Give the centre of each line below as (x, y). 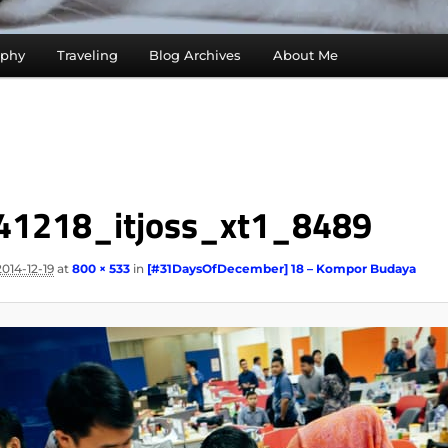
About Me (305, 55)
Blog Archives (195, 55)
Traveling (87, 55)
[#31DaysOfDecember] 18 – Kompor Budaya (281, 268)
